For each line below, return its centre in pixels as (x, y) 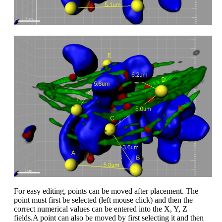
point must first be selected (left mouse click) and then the (103, 200)
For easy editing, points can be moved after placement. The (106, 191)
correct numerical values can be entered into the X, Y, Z (101, 209)
